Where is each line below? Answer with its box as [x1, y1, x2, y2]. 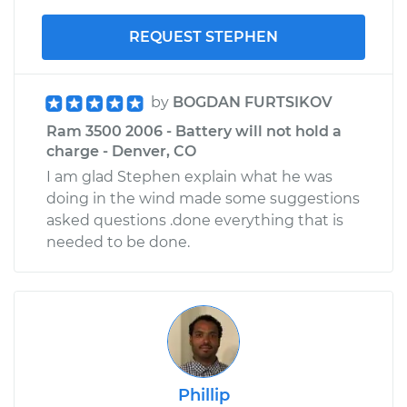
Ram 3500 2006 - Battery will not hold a [46, 122, 342, 140]
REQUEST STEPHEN [129, 27, 278, 45]
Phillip [177, 384, 230, 405]
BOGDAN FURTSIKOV [173, 93, 333, 111]
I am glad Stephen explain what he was [46, 167, 333, 185]
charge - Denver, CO [46, 142, 196, 160]
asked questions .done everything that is [46, 211, 343, 229]
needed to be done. [46, 233, 190, 251]
